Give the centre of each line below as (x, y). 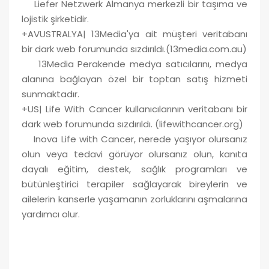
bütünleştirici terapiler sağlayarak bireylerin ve (134, 184)
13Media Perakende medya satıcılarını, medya (134, 64)
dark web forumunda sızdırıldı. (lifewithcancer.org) (132, 124)
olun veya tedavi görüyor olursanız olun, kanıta (134, 154)
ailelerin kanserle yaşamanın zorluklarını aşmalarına (134, 199)
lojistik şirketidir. (55, 19)
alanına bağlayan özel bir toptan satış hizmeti (134, 79)
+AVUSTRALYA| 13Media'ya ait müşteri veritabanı (134, 34)
